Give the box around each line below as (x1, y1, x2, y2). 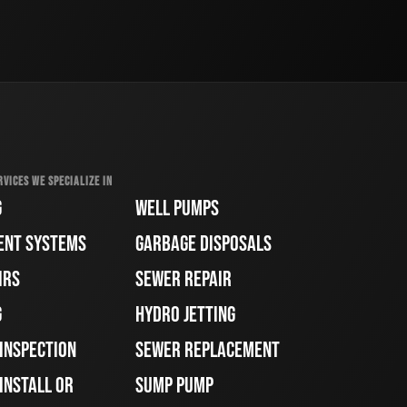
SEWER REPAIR (135, 266, 233, 293)
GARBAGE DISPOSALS (135, 231, 273, 258)
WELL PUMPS (135, 195, 220, 223)
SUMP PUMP (135, 372, 214, 400)
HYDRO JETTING (135, 302, 236, 329)
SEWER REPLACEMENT (135, 337, 281, 364)
